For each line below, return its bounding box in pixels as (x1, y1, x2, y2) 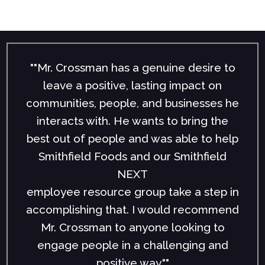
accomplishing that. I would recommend (26, 203, 240, 216)
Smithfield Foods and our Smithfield (38, 150, 227, 163)
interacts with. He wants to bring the (37, 114, 229, 128)
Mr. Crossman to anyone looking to (40, 221, 225, 234)
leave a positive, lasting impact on (43, 79, 222, 92)
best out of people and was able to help (27, 132, 239, 146)
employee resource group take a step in (26, 185, 239, 199)
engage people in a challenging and (37, 238, 228, 252)
